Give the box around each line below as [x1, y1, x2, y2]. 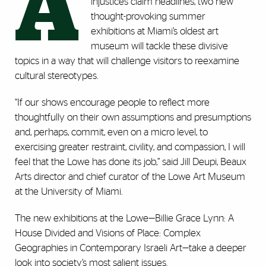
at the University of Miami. [15, 186, 122, 197]
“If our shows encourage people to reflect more [15, 97, 210, 108]
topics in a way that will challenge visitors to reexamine [15, 56, 239, 66]
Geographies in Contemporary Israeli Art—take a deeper [15, 243, 246, 254]
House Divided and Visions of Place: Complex [15, 228, 201, 239]
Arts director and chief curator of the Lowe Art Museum [15, 172, 245, 182]
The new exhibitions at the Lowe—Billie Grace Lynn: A [15, 213, 234, 224]
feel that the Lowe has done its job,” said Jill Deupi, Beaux [15, 157, 246, 167]
